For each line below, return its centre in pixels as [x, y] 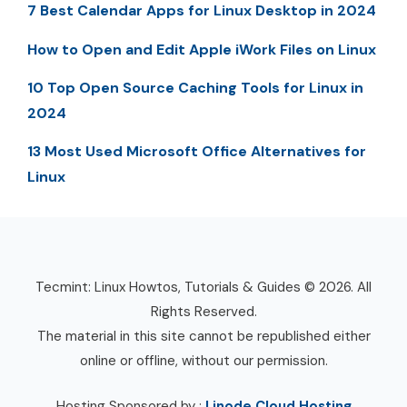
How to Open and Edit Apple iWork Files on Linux [202, 49]
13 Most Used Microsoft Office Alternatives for [197, 152]
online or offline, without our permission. [203, 361]
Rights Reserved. [203, 312]
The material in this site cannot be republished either [203, 337]
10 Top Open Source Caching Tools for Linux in [195, 87]
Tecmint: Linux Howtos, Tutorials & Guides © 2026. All [203, 288]
